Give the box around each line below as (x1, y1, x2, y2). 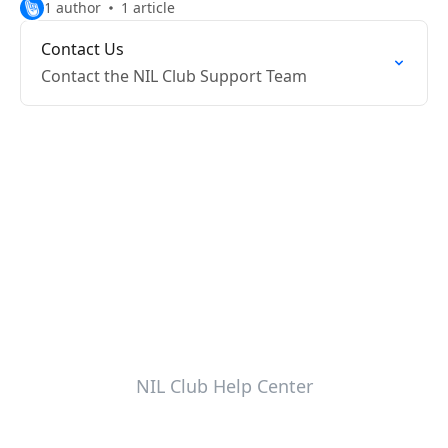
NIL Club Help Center (135, 374, 313, 398)
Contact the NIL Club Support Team (41, 65, 307, 87)
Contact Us (41, 38, 124, 60)
